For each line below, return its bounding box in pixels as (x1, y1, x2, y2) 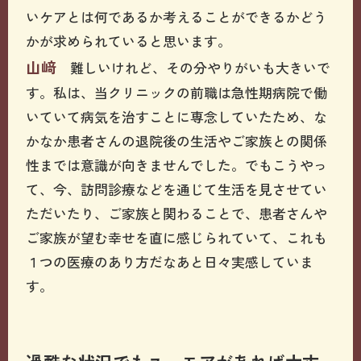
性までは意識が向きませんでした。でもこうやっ (26, 154, 328, 175)
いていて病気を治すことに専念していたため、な (26, 106, 328, 127)
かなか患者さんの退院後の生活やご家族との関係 (26, 130, 328, 151)
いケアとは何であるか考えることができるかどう (26, 6, 328, 27)
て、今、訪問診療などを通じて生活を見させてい (26, 178, 328, 199)
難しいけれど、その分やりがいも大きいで (56, 56, 331, 77)
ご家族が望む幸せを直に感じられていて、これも (26, 226, 328, 247)
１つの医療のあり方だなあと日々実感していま (26, 251, 314, 272)
